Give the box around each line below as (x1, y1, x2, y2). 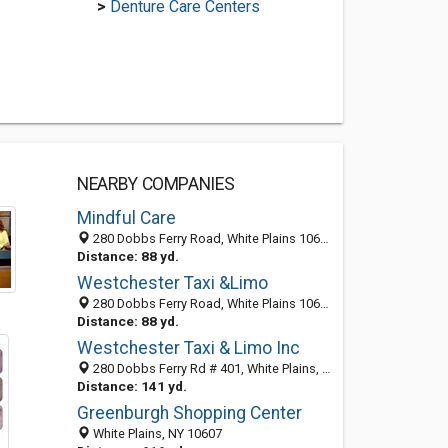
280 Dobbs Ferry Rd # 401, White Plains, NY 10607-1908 (89, 361, 322, 376)
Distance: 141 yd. (76, 378, 187, 394)
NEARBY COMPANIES (76, 174, 235, 194)
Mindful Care (76, 208, 176, 228)
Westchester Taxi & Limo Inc (76, 338, 300, 358)
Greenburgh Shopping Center (76, 403, 302, 423)
